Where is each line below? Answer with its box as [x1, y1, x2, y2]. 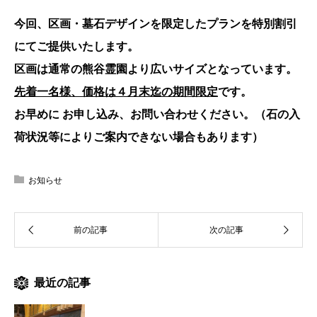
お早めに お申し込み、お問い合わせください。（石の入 [14, 105, 300, 122]
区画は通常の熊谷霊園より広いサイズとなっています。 [14, 60, 297, 76]
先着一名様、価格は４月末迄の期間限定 [14, 83, 218, 99]
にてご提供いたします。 [14, 38, 139, 54]
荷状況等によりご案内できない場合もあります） [14, 128, 263, 144]
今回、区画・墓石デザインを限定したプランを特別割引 [14, 15, 297, 31]
